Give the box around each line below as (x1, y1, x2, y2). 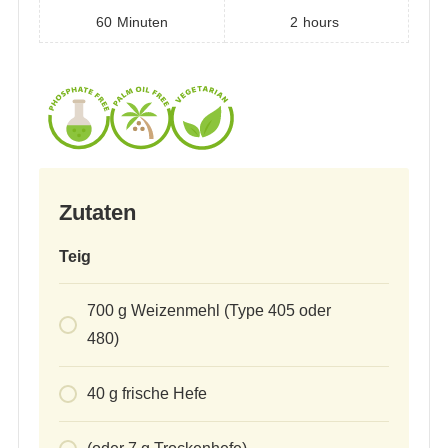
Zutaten (58, 200, 136, 226)
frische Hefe (121, 385, 207, 403)
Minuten (116, 14, 168, 31)
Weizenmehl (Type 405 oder (130, 302, 331, 320)
